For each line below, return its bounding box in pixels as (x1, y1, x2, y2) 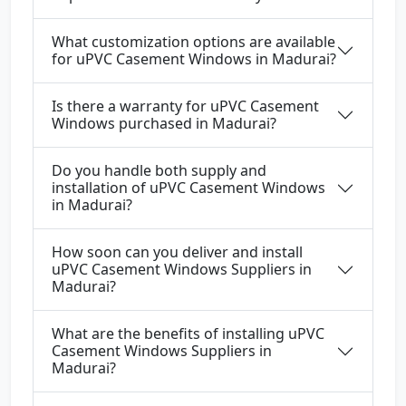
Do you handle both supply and (52, 160, 266, 181)
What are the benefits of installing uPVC (52, 324, 324, 344)
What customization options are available (52, 32, 335, 53)
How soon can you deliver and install (52, 242, 303, 263)
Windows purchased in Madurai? (52, 113, 276, 134)
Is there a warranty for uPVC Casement (52, 96, 319, 117)
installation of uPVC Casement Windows (52, 178, 325, 198)
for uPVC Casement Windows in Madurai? (52, 49, 336, 70)
